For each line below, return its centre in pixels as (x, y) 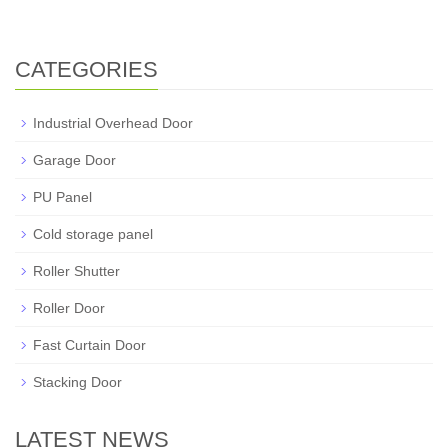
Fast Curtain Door (89, 345)
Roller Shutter (76, 271)
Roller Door (69, 308)
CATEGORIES (86, 69)
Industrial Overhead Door (113, 123)
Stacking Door (77, 382)
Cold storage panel (93, 234)
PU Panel (62, 197)
